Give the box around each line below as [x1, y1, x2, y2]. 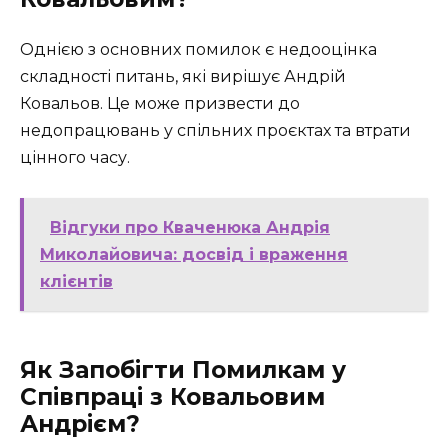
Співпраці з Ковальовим [20, 383, 325, 412]
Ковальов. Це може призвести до [20, 93, 300, 113]
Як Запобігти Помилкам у [20, 356, 346, 385]
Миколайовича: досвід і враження [40, 245, 348, 265]
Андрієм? [20, 410, 140, 439]
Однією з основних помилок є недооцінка [20, 39, 377, 59]
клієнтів [40, 272, 113, 292]
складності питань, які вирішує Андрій [20, 66, 346, 86]
